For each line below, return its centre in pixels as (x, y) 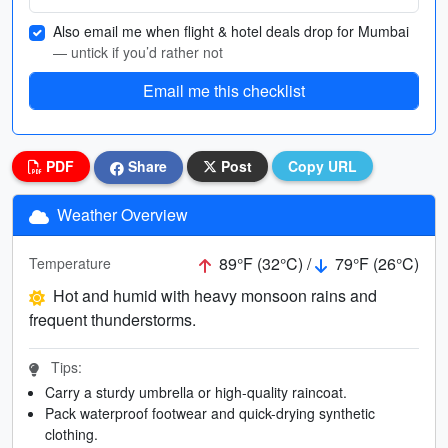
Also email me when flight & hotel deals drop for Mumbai (231, 31)
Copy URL (322, 166)
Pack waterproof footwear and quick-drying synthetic (210, 412)
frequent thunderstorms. (112, 319)
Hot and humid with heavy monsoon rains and (215, 295)
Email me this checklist (224, 90)
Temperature (70, 263)
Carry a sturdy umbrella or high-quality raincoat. (196, 391)
